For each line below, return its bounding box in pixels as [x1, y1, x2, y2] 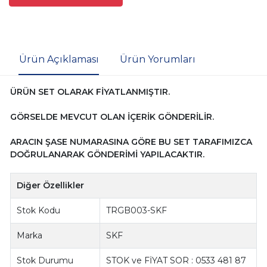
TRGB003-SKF [106, 205, 167, 216]
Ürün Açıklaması [18, 54, 99, 66]
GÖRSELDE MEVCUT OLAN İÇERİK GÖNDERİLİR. [10, 111, 214, 123]
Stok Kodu [17, 205, 61, 216]
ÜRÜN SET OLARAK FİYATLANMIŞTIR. [10, 86, 170, 98]
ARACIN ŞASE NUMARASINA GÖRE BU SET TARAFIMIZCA [10, 136, 252, 148]
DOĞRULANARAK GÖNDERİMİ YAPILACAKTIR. [10, 149, 204, 160]
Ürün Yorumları [119, 54, 195, 66]
